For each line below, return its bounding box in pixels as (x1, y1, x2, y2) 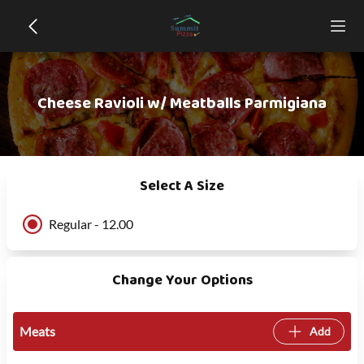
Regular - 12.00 (49, 216, 133, 232)
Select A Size (140, 175, 224, 198)
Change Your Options (111, 269, 253, 292)
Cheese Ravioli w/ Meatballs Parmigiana (37, 90, 327, 117)
